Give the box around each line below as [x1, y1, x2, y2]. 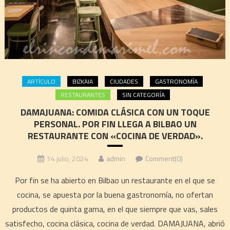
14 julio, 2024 [46, 153, 88, 164]
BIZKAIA [72, 76, 93, 87]
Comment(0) [145, 153, 183, 164]
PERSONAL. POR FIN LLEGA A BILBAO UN [33, 117, 197, 131]
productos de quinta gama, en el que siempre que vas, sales [12, 203, 218, 216]
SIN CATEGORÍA [122, 90, 165, 100]
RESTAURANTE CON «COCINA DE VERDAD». [27, 129, 203, 143]
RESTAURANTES [60, 90, 105, 100]
